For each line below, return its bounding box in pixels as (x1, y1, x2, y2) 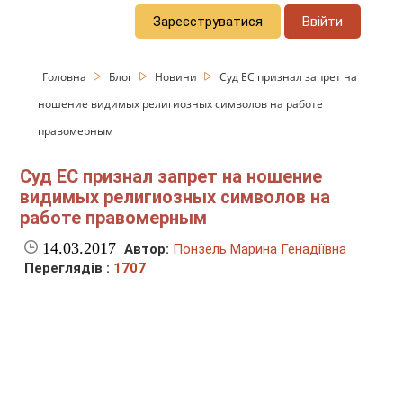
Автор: (124, 241, 170, 258)
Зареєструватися (153, 13, 264, 30)
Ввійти (302, 13, 344, 30)
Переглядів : (24, 260, 114, 277)
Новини (155, 68, 201, 85)
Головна (42, 68, 90, 85)
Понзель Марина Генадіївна (173, 241, 347, 258)
